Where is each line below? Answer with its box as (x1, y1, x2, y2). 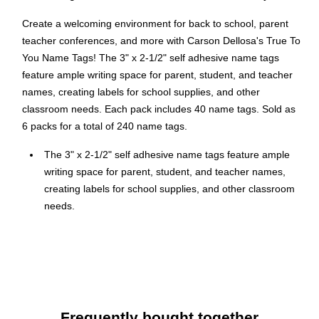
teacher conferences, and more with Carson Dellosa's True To (22, 35, 300, 47)
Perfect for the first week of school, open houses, (44, 264, 264, 276)
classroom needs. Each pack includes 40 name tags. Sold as (22, 103, 296, 115)
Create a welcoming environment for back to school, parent (22, 18, 288, 30)
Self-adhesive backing (44, 243, 143, 255)
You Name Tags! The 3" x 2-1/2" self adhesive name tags (22, 52, 279, 64)
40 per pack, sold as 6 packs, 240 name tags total (44, 221, 268, 234)
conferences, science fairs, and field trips (44, 281, 228, 293)
